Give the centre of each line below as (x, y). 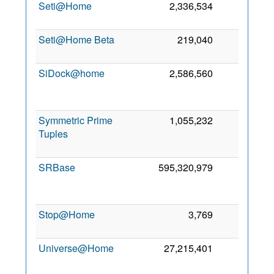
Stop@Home (67, 214)
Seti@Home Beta (76, 39)
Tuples (53, 134)
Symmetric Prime (76, 120)
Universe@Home (76, 248)
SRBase (57, 167)
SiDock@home (72, 73)
